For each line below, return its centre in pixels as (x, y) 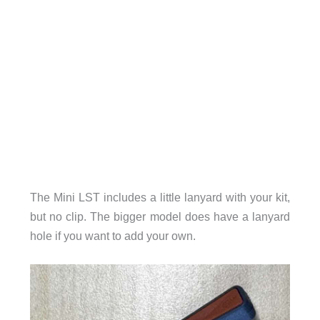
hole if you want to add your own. (112, 235)
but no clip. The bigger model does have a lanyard (160, 216)
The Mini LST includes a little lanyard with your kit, (160, 197)
